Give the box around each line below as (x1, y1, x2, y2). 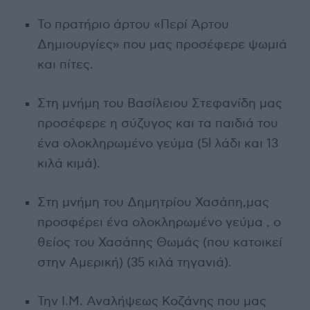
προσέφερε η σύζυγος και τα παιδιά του (37, 116, 278, 131)
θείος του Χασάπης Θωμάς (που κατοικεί (37, 235, 282, 250)
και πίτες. (37, 57, 93, 72)
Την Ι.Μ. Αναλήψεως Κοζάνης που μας (37, 293, 266, 309)
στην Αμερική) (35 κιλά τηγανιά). (37, 255, 232, 270)
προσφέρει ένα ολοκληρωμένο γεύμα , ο (37, 215, 281, 230)
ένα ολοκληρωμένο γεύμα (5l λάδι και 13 (37, 136, 278, 151)
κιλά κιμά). (37, 156, 100, 171)
